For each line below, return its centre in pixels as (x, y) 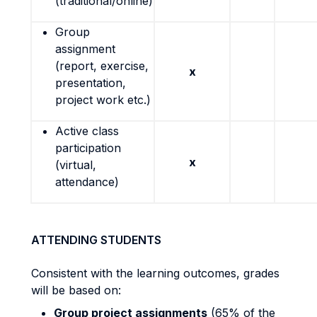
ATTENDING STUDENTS (96, 240)
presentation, (91, 83)
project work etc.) (103, 100)
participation (88, 148)
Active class (87, 131)
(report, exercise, (102, 66)
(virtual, (76, 165)
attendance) (87, 182)
